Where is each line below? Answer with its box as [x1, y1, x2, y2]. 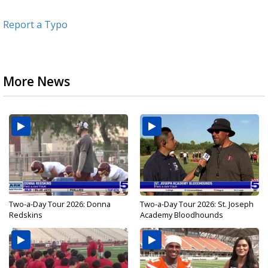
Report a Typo [3, 18, 68, 32]
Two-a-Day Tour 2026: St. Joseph [140, 199, 254, 210]
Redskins [9, 209, 42, 221]
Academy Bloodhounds [140, 209, 223, 221]
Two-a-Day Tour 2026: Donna [9, 199, 111, 210]
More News [3, 73, 70, 90]
